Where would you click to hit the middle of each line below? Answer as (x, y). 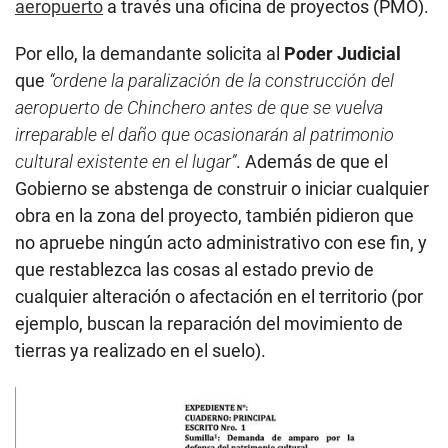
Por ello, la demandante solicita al (149, 53)
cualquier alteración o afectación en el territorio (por (219, 296)
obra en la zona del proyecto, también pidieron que (214, 215)
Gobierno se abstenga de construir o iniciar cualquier (222, 188)
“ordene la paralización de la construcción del (221, 80)
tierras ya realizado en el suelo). (140, 350)
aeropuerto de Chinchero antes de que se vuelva (199, 107)
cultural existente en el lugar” (125, 161)
